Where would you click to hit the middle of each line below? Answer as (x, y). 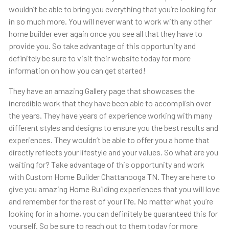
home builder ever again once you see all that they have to (105, 34)
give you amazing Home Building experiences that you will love (114, 189)
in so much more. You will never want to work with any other (110, 21)
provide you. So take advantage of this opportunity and (102, 46)
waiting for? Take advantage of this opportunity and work (106, 165)
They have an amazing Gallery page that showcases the (101, 91)
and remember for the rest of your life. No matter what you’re (111, 201)
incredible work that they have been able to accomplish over (110, 103)
